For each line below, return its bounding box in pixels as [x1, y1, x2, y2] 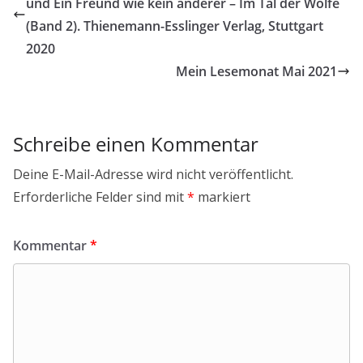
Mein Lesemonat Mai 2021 [176, 62, 337, 81]
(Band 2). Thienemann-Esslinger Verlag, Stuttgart [26, 17, 323, 36]
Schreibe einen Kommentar [13, 130, 258, 158]
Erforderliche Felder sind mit [13, 188, 187, 207]
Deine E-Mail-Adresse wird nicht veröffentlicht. [13, 165, 293, 184]
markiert [194, 188, 250, 207]
